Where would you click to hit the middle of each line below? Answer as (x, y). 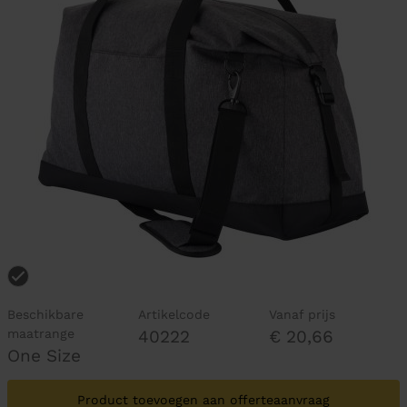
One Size (44, 356)
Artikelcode (174, 314)
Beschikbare (45, 314)
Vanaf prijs (302, 314)
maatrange (41, 333)
